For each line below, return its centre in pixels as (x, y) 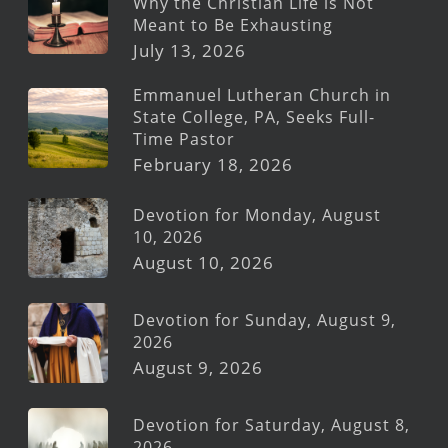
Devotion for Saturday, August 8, (271, 425)
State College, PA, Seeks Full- (254, 116)
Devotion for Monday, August (257, 215)
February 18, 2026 (213, 164)
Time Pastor (184, 138)
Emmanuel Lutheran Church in (262, 94)
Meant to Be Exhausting (233, 24)
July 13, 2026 (189, 50)
